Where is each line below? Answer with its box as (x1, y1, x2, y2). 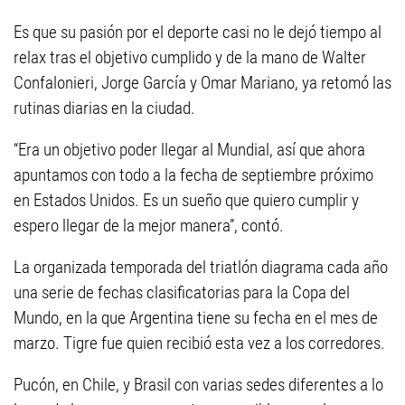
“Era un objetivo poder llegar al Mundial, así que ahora (14, 139, 365, 160)
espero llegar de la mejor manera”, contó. (14, 215, 284, 236)
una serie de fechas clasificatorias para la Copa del (14, 282, 350, 303)
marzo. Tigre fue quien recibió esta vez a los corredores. (14, 333, 385, 353)
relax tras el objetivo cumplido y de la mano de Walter (14, 47, 366, 68)
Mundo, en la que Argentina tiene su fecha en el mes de (14, 307, 378, 328)
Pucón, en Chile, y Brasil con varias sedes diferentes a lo (14, 374, 383, 395)
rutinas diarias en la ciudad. (14, 98, 195, 118)
